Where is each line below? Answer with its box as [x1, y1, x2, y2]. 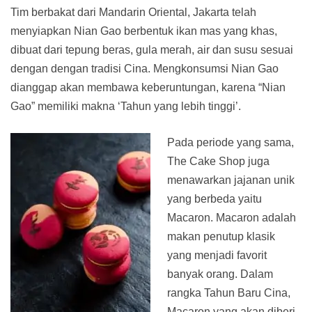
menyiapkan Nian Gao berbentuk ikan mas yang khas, [10, 25, 277, 38]
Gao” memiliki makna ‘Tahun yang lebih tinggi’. [10, 100, 241, 113]
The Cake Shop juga [167, 155, 270, 168]
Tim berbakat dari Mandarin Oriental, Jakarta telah [10, 6, 256, 19]
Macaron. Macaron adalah [167, 212, 296, 224]
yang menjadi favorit [167, 249, 267, 262]
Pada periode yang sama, [167, 136, 294, 149]
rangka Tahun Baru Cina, [167, 287, 290, 299]
